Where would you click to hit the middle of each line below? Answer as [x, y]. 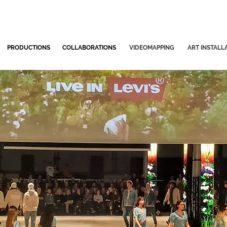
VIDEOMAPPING [152, 48]
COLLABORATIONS [89, 48]
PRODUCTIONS [28, 48]
